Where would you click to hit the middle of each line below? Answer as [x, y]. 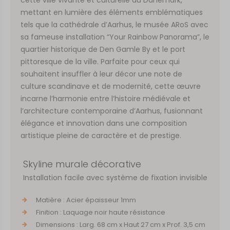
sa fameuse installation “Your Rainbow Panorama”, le [115, 37]
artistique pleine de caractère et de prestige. [101, 135]
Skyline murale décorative [82, 164]
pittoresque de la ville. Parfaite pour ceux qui [100, 61]
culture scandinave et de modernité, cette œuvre [111, 86]
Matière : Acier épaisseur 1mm [86, 200]
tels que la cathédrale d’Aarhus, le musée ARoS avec [114, 24]
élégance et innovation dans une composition [104, 123]
